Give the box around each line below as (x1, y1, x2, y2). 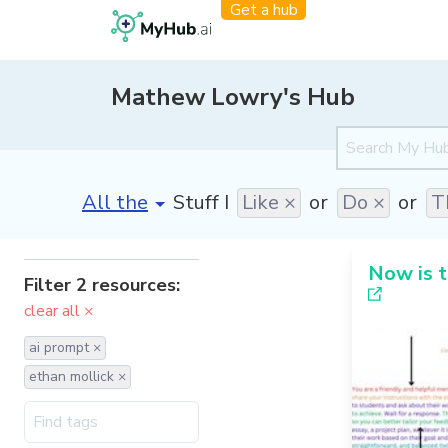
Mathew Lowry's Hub (111, 81, 355, 113)
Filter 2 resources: (24, 273, 180, 297)
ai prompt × (29, 338, 101, 357)
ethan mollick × (29, 367, 126, 386)
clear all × (24, 300, 94, 322)
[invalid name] (81, 182, 213, 210)
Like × (242, 188, 296, 216)
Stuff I (173, 188, 229, 216)
